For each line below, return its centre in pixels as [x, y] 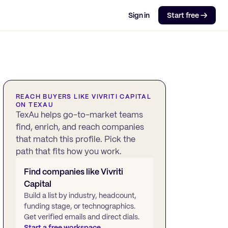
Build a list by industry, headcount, [80, 195]
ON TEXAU [35, 105]
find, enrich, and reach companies [80, 127]
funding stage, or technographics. [80, 206]
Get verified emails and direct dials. [82, 217]
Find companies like [62, 172]
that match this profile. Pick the [76, 139]
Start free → [187, 15]
